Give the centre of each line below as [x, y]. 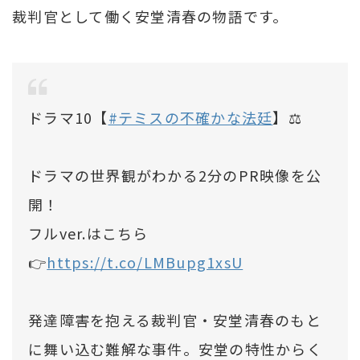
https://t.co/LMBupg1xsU [145, 262]
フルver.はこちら [88, 233]
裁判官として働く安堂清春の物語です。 [150, 16]
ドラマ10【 [68, 117]
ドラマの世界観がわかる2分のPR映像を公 [175, 175]
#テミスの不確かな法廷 [190, 117]
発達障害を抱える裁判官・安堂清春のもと [175, 319]
